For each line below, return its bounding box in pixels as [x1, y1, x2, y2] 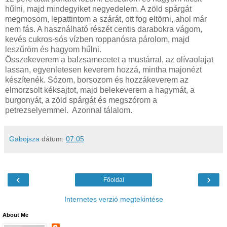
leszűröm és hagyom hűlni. [5, 45, 101, 54]
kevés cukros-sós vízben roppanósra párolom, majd [5, 35, 190, 44]
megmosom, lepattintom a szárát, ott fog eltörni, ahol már [5, 15, 207, 24]
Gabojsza [9, 135, 40, 143]
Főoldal [103, 176, 124, 184]
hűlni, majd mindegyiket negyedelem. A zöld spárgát [5, 5, 192, 14]
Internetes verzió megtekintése [64, 195, 163, 204]
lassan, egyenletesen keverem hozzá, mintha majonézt [5, 65, 202, 74]
